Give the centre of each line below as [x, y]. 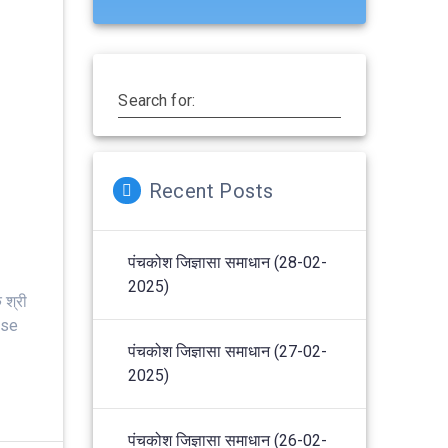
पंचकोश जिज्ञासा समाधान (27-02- [228, 351]
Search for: [157, 100]
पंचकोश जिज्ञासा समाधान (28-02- [228, 262]
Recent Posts [211, 190]
